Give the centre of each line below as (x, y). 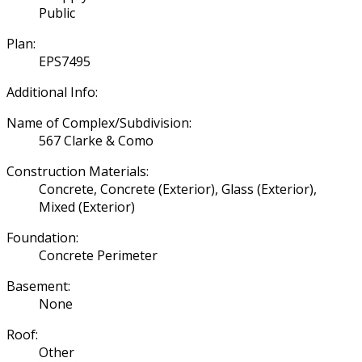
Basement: (38, 286)
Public (57, 13)
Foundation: (42, 237)
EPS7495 (65, 61)
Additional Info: (52, 92)
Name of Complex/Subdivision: (99, 122)
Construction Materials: (78, 171)
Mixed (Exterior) (87, 206)
